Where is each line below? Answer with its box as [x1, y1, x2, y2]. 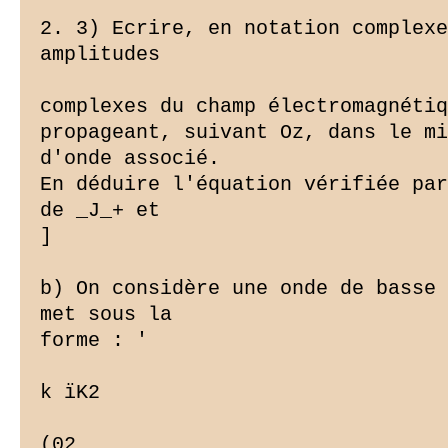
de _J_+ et [40, 199, 160, 223]
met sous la [40, 303, 172, 327]
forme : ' [40, 329, 148, 353]
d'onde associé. [40, 147, 220, 171]
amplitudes [40, 43, 160, 67]
